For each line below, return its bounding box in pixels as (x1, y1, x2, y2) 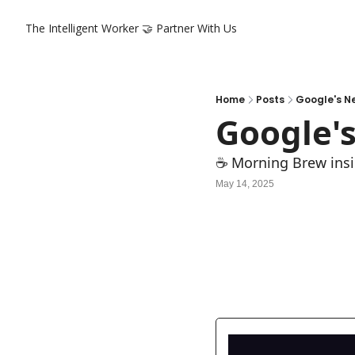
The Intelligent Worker (25, 21, 139, 36)
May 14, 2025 (216, 177, 274, 189)
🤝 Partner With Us (142, 21, 237, 36)
